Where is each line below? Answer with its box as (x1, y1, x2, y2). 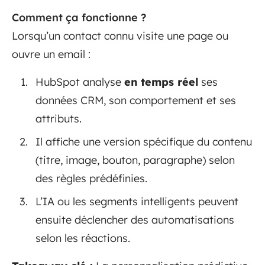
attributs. (35, 112, 82, 126)
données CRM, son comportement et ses (35, 93, 236, 108)
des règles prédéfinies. (35, 172, 147, 186)
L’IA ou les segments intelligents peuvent (35, 195, 238, 209)
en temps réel (124, 75, 198, 89)
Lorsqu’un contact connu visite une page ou (12, 29, 228, 43)
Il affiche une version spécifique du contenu (35, 135, 252, 149)
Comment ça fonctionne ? (12, 11, 146, 25)
